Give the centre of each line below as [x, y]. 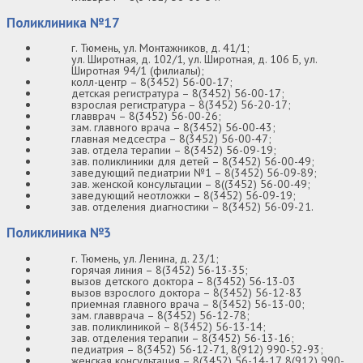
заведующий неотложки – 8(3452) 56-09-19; [184, 196]
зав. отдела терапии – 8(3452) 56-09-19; [174, 150]
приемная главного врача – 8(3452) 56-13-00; [188, 304]
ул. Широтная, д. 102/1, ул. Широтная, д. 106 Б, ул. [194, 60]
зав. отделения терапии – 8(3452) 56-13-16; [183, 338]
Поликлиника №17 [63, 22]
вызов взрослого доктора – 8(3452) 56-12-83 [187, 293]
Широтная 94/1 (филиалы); [138, 71]
